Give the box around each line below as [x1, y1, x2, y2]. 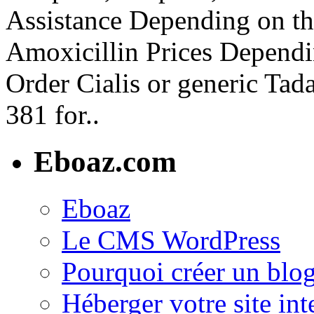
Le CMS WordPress [62, 225, 280, 256]
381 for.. [6, 100, 100, 130]
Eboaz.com [34, 145, 177, 179]
